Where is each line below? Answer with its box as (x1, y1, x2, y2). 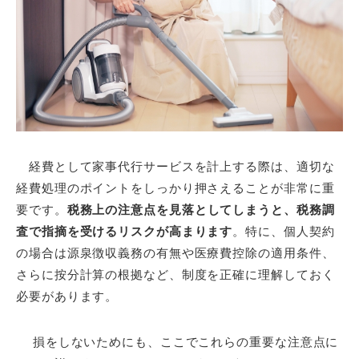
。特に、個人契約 (232, 224, 335, 239)
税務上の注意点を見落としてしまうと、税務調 (67, 203, 335, 217)
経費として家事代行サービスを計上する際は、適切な (16, 159, 335, 174)
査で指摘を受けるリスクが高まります (16, 224, 233, 239)
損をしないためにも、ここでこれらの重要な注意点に (16, 335, 339, 349)
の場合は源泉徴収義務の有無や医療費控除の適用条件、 (16, 246, 335, 260)
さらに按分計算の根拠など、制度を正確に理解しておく (16, 268, 335, 282)
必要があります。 (16, 289, 119, 304)
